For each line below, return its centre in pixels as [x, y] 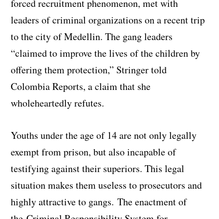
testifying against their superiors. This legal [98, 168]
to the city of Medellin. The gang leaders [92, 36]
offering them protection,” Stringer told [89, 69]
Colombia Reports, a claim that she [81, 86]
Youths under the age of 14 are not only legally [104, 135]
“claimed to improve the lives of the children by [106, 53]
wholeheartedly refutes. [58, 103]
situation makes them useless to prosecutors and [107, 185]
